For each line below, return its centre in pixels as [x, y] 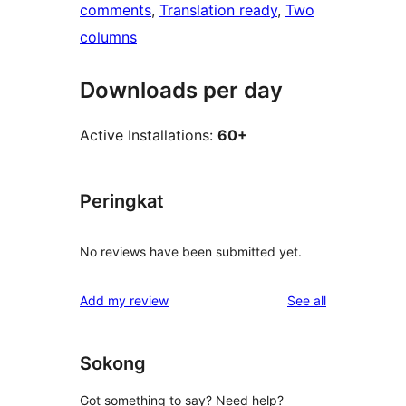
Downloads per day [181, 91]
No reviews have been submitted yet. [191, 251]
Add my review [124, 300]
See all [307, 300]
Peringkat [122, 202]
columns [108, 38]
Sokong [113, 363]
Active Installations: [149, 135]
